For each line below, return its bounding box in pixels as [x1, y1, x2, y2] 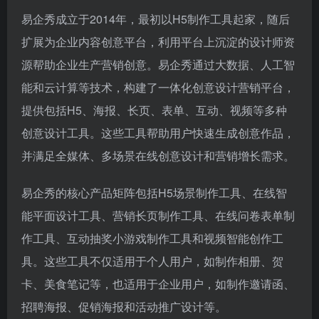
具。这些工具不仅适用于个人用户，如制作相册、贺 [21, 253, 283, 269]
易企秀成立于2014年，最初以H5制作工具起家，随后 [21, 11, 290, 27]
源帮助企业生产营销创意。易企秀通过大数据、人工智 [21, 56, 295, 73]
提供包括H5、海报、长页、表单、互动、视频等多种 [21, 102, 287, 118]
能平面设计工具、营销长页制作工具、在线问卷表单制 [21, 207, 295, 224]
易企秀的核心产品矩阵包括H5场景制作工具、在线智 [21, 184, 287, 201]
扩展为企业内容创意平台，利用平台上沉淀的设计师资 [21, 33, 295, 50]
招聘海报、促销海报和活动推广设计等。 [21, 298, 226, 315]
